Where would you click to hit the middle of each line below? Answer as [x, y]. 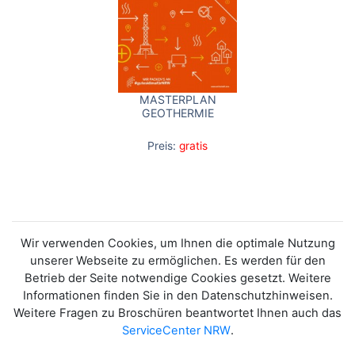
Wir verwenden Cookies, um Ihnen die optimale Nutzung [177, 243]
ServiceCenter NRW [176, 330]
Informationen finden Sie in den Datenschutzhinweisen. [177, 295]
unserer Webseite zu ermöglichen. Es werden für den [177, 260]
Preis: [162, 146]
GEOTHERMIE [177, 113]
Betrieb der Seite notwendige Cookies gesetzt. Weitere [177, 278]
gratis [193, 146]
